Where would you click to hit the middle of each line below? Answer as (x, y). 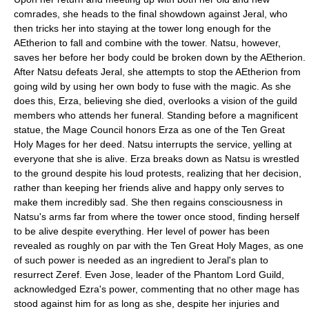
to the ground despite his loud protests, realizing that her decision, (158, 173)
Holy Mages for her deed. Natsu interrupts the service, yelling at (153, 144)
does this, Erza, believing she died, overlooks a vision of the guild (156, 101)
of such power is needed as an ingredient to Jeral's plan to (141, 260)
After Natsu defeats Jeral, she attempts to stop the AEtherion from (157, 72)
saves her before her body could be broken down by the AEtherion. (160, 57)
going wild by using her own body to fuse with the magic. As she (152, 86)
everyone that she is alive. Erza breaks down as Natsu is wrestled (157, 159)
